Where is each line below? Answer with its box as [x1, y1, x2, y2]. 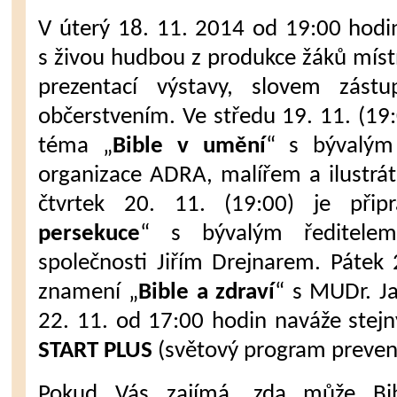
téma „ [38, 135, 113, 159]
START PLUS [38, 339, 153, 363]
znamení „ [38, 281, 139, 305]
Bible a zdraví [138, 281, 276, 305]
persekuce [38, 222, 141, 246]
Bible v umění [113, 135, 266, 159]
